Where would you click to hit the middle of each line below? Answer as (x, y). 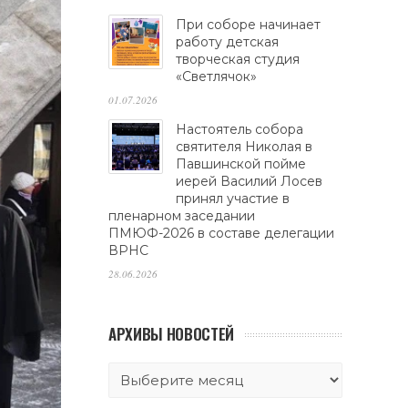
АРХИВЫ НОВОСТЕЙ (171, 334)
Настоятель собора (240, 129)
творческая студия (238, 59)
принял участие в (233, 199)
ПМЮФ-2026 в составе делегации (221, 233)
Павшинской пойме (241, 164)
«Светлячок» (216, 76)
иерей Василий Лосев (249, 181)
